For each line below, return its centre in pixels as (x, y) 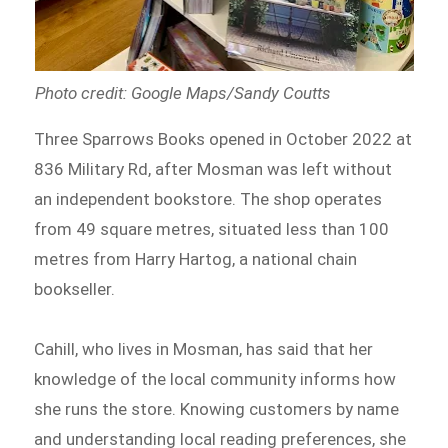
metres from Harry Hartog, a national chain (196, 259)
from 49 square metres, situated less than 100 (212, 229)
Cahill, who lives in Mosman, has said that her (204, 348)
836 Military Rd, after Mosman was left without (213, 169)
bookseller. (75, 289)
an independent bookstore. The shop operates (208, 199)
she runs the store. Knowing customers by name (217, 408)
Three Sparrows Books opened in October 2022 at (223, 139)
